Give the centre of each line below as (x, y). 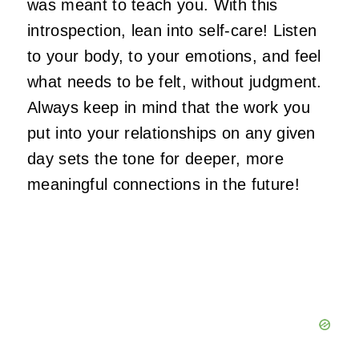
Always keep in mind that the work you (169, 108)
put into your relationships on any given (171, 133)
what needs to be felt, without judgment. (175, 82)
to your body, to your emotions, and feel (174, 56)
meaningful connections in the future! (166, 185)
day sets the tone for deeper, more (155, 159)
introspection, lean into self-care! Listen (172, 31)
